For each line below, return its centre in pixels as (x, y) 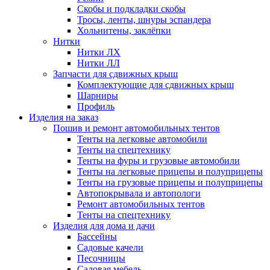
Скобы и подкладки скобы (131, 9)
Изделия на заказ (64, 117)
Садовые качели (110, 247)
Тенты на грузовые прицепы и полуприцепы (170, 182)
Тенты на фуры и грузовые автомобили (159, 161)
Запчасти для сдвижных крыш (115, 74)
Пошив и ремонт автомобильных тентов (137, 128)
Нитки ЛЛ (99, 63)
